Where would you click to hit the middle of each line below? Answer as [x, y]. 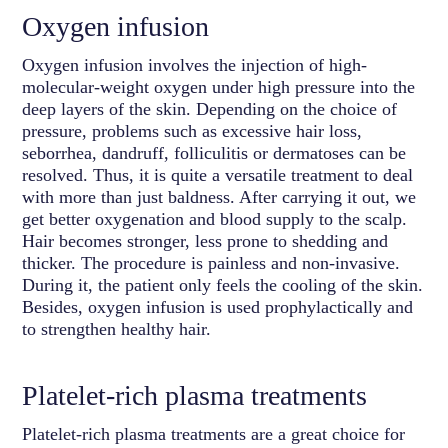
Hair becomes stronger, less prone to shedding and [205, 240]
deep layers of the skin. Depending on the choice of [210, 108]
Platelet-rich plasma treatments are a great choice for [214, 433]
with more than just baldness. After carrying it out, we [219, 196]
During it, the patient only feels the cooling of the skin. [223, 284]
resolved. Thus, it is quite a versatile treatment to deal [218, 174]
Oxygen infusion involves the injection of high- [195, 64]
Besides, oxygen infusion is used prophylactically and [218, 306]
